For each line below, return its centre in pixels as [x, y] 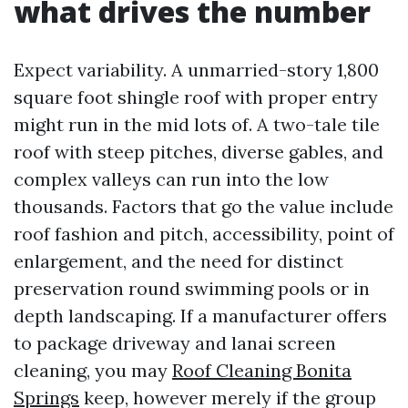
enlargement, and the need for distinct [178, 261]
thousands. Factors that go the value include [204, 206]
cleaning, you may [93, 370]
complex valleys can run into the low [171, 179]
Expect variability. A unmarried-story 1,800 [196, 70]
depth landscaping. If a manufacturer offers [200, 316]
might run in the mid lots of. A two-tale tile [197, 124]
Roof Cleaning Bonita [262, 370]
